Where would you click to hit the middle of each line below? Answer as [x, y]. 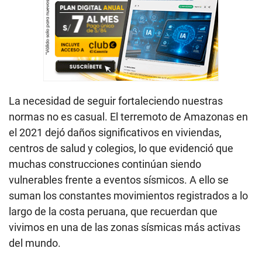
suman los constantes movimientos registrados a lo [128, 195]
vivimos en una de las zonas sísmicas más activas [125, 227]
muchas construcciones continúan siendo [105, 164]
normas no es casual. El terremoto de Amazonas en [128, 116]
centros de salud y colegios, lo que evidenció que [121, 148]
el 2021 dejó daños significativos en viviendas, [115, 132]
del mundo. [35, 243]
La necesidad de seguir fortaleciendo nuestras [116, 101]
